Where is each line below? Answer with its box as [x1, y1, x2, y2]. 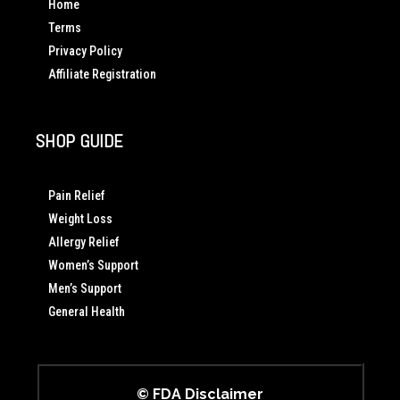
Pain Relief [48, 187, 105, 203]
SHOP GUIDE [36, 129, 122, 153]
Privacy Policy [48, 43, 122, 58]
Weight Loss [48, 211, 112, 226]
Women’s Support [48, 257, 138, 272]
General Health [48, 304, 125, 319]
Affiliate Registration [48, 66, 156, 81]
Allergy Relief [48, 234, 120, 249]
